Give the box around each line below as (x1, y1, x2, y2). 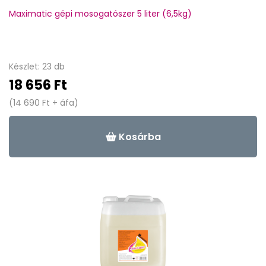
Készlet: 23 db (9, 61, 65, 72)
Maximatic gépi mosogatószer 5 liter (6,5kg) (9, 8, 192, 20)
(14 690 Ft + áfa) (9, 97, 78, 109)
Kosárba (116, 129, 161, 144)
